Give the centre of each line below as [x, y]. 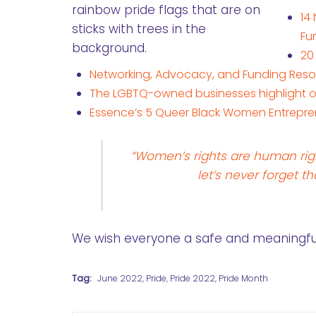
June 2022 [120, 278]
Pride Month [243, 278]
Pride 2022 [193, 278]
